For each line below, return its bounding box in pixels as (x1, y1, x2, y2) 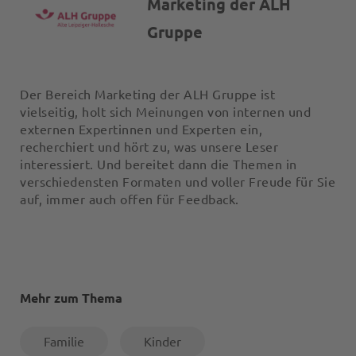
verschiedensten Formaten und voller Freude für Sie (20, 175, 335, 189)
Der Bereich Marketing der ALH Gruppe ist (20, 87, 275, 102)
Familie (44, 335, 84, 349)
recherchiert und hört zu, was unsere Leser (20, 140, 278, 154)
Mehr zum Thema (20, 291, 122, 305)
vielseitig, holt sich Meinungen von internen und (20, 105, 311, 119)
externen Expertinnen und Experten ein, (20, 122, 262, 137)
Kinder (144, 335, 181, 349)
